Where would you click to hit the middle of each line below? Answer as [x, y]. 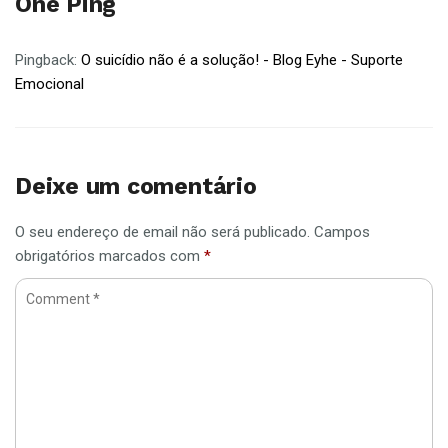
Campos [342, 232]
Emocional [49, 84]
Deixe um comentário [136, 186]
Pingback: [48, 60]
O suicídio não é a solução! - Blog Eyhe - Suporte [242, 60]
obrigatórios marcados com [109, 256]
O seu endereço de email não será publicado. [162, 232]
